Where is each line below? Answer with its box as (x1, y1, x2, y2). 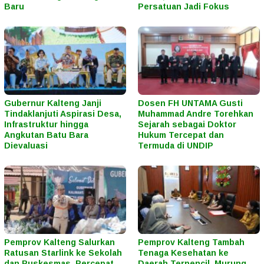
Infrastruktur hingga (4, 119, 88, 129)
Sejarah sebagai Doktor (138, 119, 236, 129)
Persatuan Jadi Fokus (138, 2, 229, 12)
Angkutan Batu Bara (4, 130, 88, 140)
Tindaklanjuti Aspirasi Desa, (4, 108, 121, 118)
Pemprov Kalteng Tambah (138, 237, 245, 247)
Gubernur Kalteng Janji (4, 98, 101, 108)
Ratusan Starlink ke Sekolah (4, 247, 122, 258)
